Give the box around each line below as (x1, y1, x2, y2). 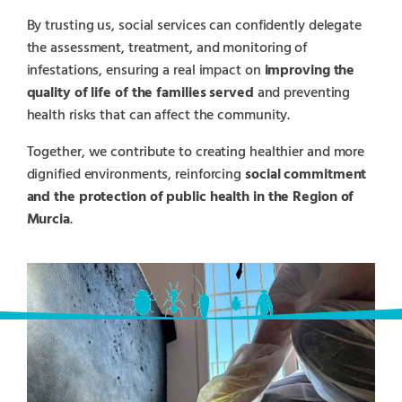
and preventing (253, 81, 351, 105)
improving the (264, 58, 355, 83)
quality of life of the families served (26, 81, 254, 105)
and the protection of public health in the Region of (26, 185, 354, 209)
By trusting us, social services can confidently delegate (26, 13, 362, 38)
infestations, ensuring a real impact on (26, 58, 265, 83)
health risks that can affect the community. (26, 103, 291, 127)
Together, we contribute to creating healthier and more (26, 140, 365, 164)
